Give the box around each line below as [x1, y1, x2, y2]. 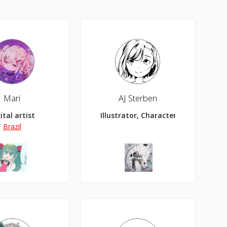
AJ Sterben [118, 92, 157, 104]
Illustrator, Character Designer [100, 110, 209, 121]
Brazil [3, 122, 21, 132]
